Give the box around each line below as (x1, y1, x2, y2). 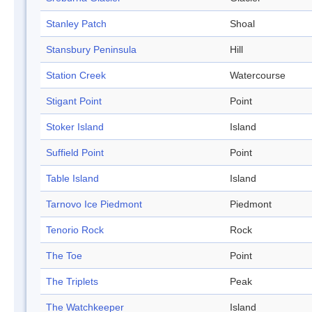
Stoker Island (46, 121, 104, 133)
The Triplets (46, 276, 98, 288)
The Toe (46, 250, 82, 262)
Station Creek (46, 70, 106, 81)
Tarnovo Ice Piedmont (46, 198, 142, 210)
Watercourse (230, 70, 286, 81)
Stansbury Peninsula (46, 44, 136, 56)
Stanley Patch (46, 18, 107, 30)
